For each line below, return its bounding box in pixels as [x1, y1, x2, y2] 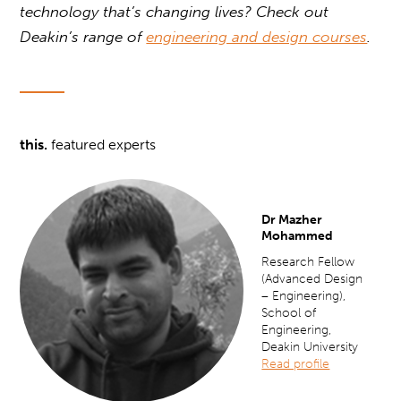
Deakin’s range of [20, 28, 147, 47]
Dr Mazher [261, 212, 323, 228]
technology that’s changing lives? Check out [20, 3, 329, 21]
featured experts [47, 136, 157, 154]
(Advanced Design [261, 271, 363, 287]
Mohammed [261, 228, 334, 244]
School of [261, 305, 317, 321]
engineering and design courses [146, 28, 368, 47]
